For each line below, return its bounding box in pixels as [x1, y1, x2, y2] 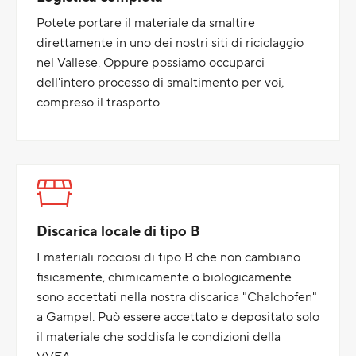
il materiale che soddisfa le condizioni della [37, 327, 281, 346]
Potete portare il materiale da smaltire [37, 13, 255, 32]
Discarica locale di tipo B [37, 219, 200, 242]
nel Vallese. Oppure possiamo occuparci [37, 52, 265, 72]
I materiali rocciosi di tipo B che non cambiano [37, 247, 300, 266]
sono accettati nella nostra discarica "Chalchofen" [37, 287, 317, 306]
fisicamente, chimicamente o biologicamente [37, 267, 292, 286]
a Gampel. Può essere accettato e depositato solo [37, 307, 319, 326]
